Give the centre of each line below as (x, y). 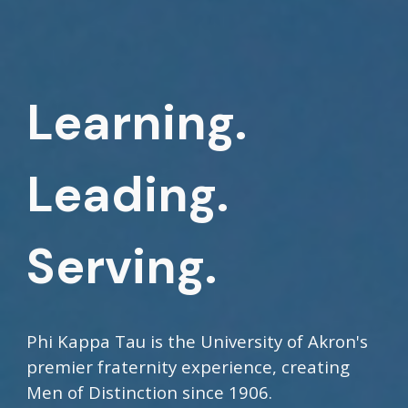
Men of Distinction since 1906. (150, 392)
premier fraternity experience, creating (189, 367)
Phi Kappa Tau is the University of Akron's (198, 341)
